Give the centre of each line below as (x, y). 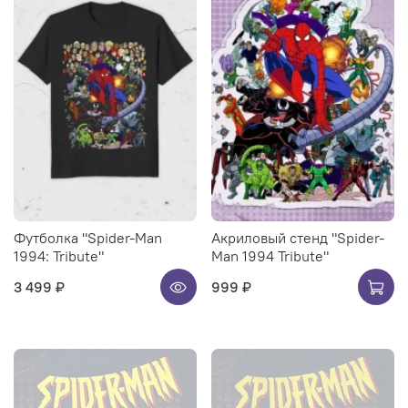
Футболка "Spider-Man (88, 237)
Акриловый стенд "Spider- (298, 237)
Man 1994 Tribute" (270, 255)
